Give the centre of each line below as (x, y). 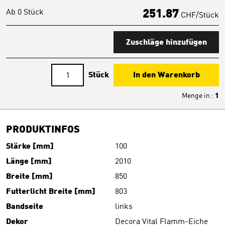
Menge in (197, 96)
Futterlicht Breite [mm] (51, 192)
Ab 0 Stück (25, 13)
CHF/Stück (200, 16)
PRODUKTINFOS (43, 130)
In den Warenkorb (166, 75)
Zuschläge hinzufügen (166, 43)
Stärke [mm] (30, 147)
